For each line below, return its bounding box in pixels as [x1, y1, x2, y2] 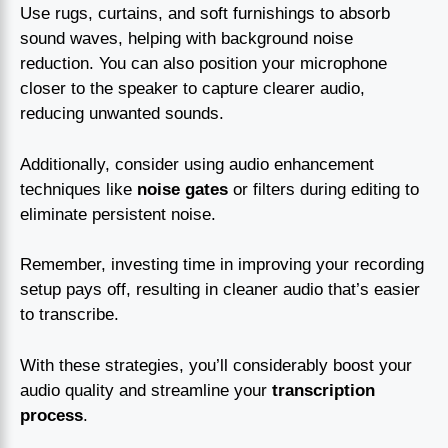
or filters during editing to [228, 179, 419, 199]
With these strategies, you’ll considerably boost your [20, 355, 412, 375]
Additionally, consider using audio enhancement [20, 154, 374, 174]
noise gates [137, 179, 228, 199]
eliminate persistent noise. [20, 204, 216, 224]
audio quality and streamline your [20, 380, 272, 400]
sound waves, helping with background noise [20, 29, 353, 49]
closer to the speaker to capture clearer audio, [20, 79, 365, 99]
